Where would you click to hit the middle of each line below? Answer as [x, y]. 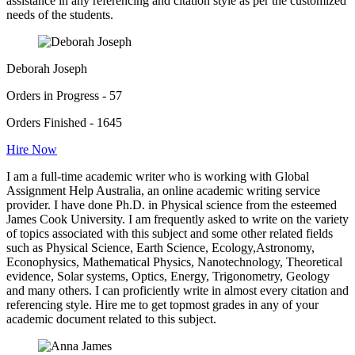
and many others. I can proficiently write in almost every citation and [177, 290]
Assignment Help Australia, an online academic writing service [163, 190]
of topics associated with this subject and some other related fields [170, 233]
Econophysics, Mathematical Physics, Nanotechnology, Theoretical [174, 261]
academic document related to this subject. [111, 319]
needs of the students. [60, 14]
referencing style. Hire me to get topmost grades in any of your [162, 304]
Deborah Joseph [47, 68]
